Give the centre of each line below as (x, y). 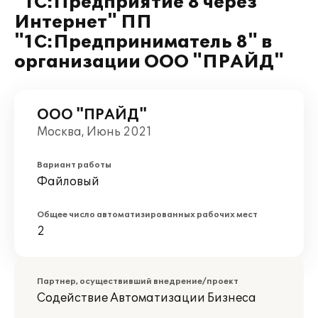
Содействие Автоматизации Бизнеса (147, 298)
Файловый (68, 182)
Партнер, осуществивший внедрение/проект (138, 281)
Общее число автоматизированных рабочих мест (147, 215)
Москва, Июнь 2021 (94, 132)
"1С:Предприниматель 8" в (143, 42)
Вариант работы (74, 165)
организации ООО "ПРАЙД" (149, 62)
